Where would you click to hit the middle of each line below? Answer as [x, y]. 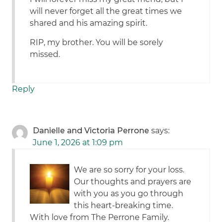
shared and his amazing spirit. [89, 23]
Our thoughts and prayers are [133, 182]
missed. [45, 55]
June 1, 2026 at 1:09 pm [78, 143]
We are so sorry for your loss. [129, 170]
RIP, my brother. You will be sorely [97, 43]
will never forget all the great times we [106, 11]
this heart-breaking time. [124, 206]
